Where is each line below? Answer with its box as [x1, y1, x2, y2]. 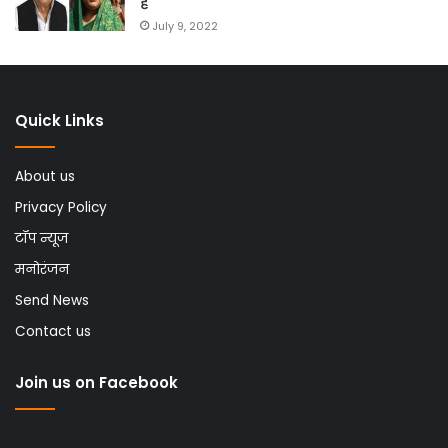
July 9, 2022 [152, 17, 218, 34]
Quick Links [15, 109, 104, 131]
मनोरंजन [15, 259, 69, 279]
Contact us [15, 321, 91, 341]
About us [15, 166, 75, 186]
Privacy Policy [15, 197, 107, 217]
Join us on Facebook [15, 371, 178, 393]
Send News [15, 290, 89, 310]
